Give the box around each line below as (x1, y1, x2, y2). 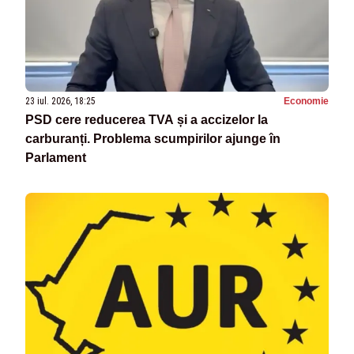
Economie (284, 96, 329, 107)
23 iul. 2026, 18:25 (25, 96, 96, 107)
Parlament (25, 151, 86, 165)
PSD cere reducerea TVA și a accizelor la (25, 113, 268, 127)
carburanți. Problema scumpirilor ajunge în (25, 132, 281, 146)
